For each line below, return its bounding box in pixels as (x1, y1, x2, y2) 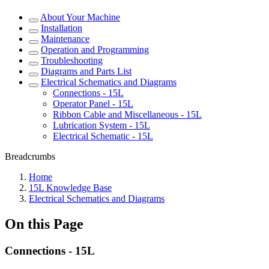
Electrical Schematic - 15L (53, 131, 153, 141)
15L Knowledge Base (29, 183, 112, 193)
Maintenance (41, 34, 89, 44)
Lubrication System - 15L (53, 120, 150, 130)
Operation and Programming (41, 44, 149, 55)
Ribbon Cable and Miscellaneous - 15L (53, 109, 202, 119)
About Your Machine (40, 12, 120, 22)
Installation (41, 23, 82, 33)
